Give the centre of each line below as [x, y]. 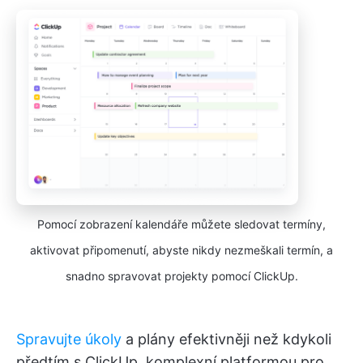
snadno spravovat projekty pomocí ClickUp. [181, 276]
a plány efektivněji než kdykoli [226, 340]
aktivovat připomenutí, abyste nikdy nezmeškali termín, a [181, 250]
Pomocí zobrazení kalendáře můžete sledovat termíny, [181, 224]
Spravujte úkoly [69, 340]
